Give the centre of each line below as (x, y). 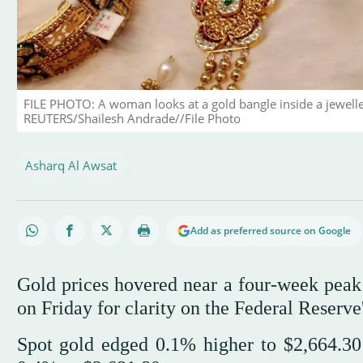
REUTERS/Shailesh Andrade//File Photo (132, 119)
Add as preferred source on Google (270, 231)
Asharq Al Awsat (70, 166)
